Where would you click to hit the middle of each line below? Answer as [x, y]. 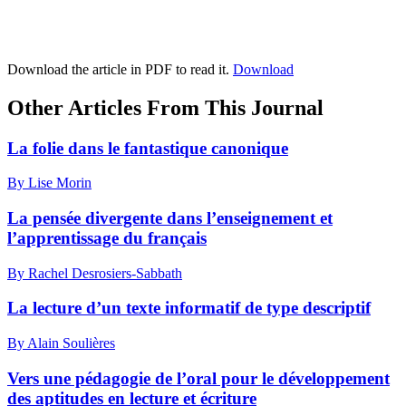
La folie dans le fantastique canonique [148, 148]
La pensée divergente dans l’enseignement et [170, 217]
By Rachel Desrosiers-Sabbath [95, 273]
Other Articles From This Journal [165, 107]
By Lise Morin [49, 183]
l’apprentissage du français [107, 237]
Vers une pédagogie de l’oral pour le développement [198, 378]
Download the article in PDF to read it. [120, 69]
